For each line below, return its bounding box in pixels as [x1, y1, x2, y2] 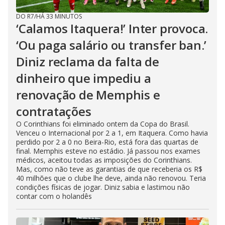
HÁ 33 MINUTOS [36, 12, 82, 21]
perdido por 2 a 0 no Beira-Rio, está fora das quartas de [16, 137, 198, 147]
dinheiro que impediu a [16, 70, 151, 87]
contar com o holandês [16, 191, 92, 201]
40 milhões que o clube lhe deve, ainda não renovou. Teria [16, 173, 206, 183]
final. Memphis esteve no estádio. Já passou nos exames [16, 146, 200, 156]
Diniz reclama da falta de [16, 53, 159, 70]
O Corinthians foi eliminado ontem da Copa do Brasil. [16, 119, 189, 129]
